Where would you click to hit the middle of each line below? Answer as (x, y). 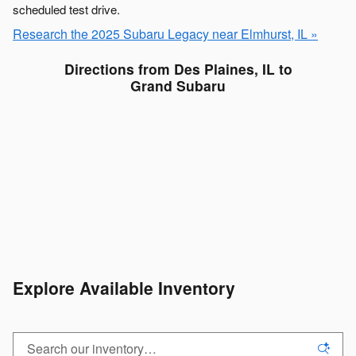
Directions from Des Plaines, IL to (178, 68)
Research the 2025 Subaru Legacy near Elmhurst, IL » (165, 33)
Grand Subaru (178, 85)
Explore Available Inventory (124, 288)
